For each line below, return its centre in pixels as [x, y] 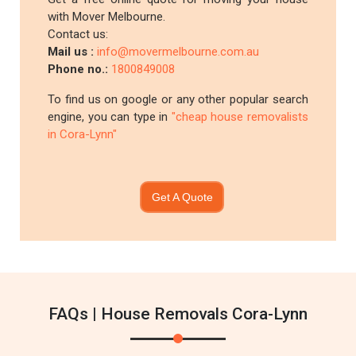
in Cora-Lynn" [83, 134]
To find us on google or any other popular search [178, 99]
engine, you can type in [110, 117]
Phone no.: [80, 69]
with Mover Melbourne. [107, 17]
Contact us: [78, 34]
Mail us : [73, 52]
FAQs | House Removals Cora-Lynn [178, 314]
